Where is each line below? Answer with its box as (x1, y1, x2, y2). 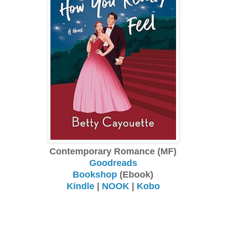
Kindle (66, 181, 94, 191)
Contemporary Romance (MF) (49, 146, 177, 156)
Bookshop (73, 169, 117, 180)
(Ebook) (117, 169, 153, 180)
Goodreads (89, 157, 137, 168)
